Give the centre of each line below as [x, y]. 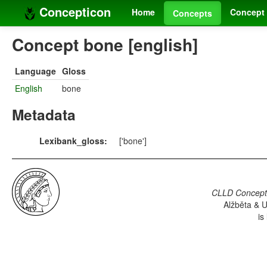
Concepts [193, 13]
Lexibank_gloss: [73, 141]
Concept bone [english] [105, 45]
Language [35, 71]
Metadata [44, 115]
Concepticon [73, 12]
